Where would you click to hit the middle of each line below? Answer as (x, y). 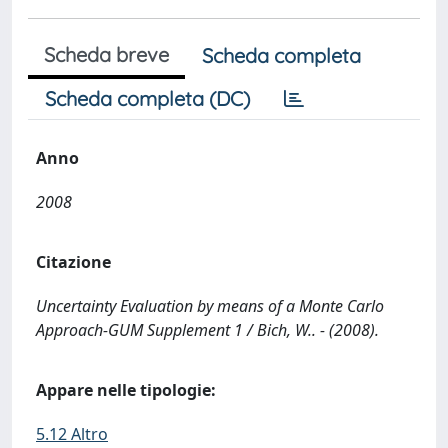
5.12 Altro (72, 434)
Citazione (73, 262)
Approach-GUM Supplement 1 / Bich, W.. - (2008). (207, 330)
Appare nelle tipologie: (126, 390)
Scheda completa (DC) (147, 98)
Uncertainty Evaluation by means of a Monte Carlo (210, 306)
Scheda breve (106, 54)
